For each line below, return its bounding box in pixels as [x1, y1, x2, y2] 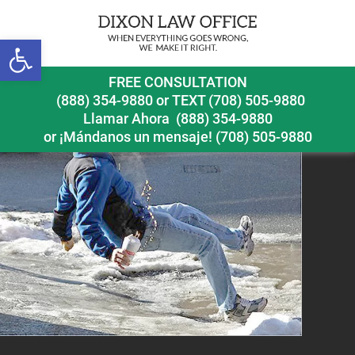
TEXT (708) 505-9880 [172, 92, 305, 109]
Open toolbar [7, 32, 86, 62]
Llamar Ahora [82, 110, 170, 128]
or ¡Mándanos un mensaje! [43, 128, 216, 146]
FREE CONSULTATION [108, 74, 247, 91]
